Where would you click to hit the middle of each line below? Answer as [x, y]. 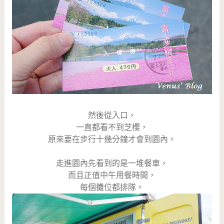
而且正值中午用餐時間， [112, 175]
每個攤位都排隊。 [112, 187]
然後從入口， [112, 115]
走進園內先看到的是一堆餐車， [112, 163]
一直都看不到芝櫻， [112, 127]
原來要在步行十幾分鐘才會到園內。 [112, 139]
